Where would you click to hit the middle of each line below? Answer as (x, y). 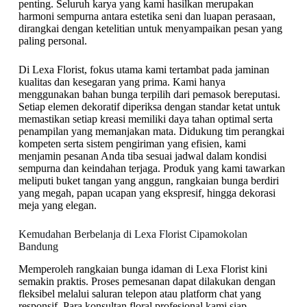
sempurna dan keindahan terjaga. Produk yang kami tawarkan (151, 168)
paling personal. (52, 40)
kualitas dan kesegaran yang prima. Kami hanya (122, 82)
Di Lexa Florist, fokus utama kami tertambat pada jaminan (144, 69)
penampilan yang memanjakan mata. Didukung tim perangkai (151, 131)
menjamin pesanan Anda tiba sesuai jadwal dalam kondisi (142, 156)
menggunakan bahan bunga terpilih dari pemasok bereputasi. (149, 94)
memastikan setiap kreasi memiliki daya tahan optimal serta (145, 119)
